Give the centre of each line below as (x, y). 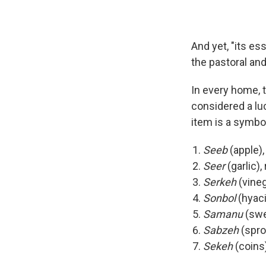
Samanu (223, 214)
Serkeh (220, 182)
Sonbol (219, 198)
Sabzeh (221, 230)
